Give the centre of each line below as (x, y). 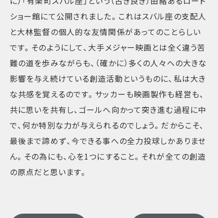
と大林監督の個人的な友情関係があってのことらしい (105, 32)
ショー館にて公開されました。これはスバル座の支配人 (108, 16)
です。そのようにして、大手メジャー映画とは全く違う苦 (108, 47)
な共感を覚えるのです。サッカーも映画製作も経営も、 (107, 94)
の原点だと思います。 (49, 172)
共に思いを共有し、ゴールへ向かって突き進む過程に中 (108, 110)
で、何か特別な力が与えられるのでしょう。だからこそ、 (107, 125)
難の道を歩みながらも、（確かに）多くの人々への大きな (109, 63)
